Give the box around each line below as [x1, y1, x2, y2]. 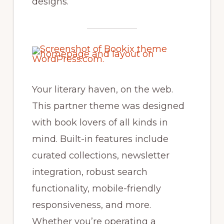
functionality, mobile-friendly [31, 183, 161, 194]
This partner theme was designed [31, 100, 184, 112]
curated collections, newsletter [31, 150, 169, 161]
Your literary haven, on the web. [31, 84, 173, 95]
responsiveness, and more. [31, 199, 151, 211]
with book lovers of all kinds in [31, 117, 168, 128]
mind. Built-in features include [31, 133, 168, 145]
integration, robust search [31, 166, 147, 178]
